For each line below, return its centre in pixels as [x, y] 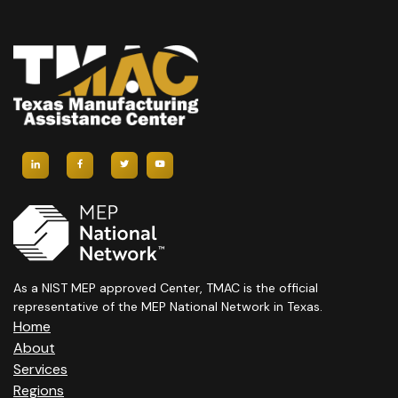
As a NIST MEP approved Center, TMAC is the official [166, 288]
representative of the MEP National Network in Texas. [168, 307]
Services [40, 370]
